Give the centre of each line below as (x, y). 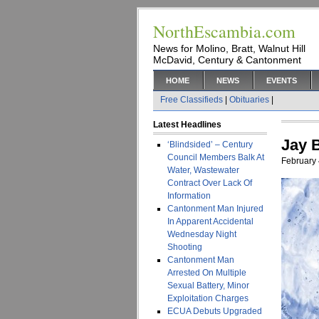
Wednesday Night (202, 234)
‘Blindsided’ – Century (210, 145)
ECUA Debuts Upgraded (215, 311)
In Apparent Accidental (210, 221)
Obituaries (249, 100)
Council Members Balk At (216, 157)
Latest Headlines (187, 125)
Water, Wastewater (203, 170)
